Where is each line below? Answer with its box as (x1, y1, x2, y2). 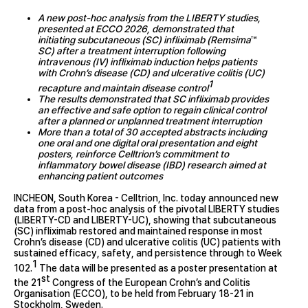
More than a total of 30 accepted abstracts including (38, 126, 267, 137)
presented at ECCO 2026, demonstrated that (38, 23, 234, 34)
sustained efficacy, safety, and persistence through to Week (14, 247, 282, 258)
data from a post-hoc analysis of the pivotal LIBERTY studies (14, 203, 280, 214)
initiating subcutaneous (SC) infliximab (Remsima (38, 34, 251, 45)
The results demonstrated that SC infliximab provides (38, 93, 269, 104)
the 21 (14, 276, 41, 288)
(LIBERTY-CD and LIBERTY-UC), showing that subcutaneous (14, 214, 276, 225)
